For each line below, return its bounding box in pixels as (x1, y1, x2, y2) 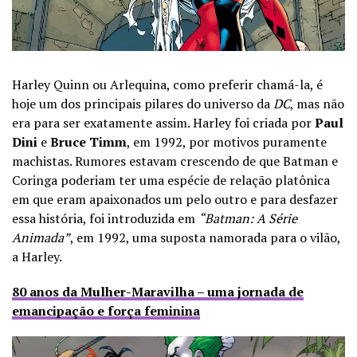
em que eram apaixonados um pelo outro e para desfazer (12, 190, 338, 208)
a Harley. (12, 247, 62, 265)
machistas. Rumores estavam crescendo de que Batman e (12, 151, 338, 170)
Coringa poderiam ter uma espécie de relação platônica (12, 171, 330, 189)
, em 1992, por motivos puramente (127, 132, 327, 151)
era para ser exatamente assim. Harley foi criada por (12, 113, 315, 131)
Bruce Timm (50, 132, 127, 151)
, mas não (290, 94, 344, 112)
